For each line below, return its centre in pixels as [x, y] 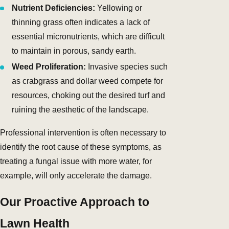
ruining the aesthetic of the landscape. [81, 110]
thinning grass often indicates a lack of [81, 22]
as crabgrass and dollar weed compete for [88, 81]
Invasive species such [127, 67]
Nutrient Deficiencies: [54, 8]
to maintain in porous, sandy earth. [74, 51]
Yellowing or [119, 8]
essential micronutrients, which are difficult [88, 37]
